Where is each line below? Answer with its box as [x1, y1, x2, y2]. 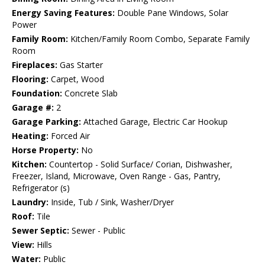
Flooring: [12, 73, 49, 85]
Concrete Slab [62, 88, 118, 99]
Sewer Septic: [12, 225, 69, 237]
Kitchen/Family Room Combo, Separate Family [68, 33, 250, 45]
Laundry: [12, 196, 49, 208]
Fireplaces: [12, 59, 57, 71]
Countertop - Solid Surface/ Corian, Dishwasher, [47, 159, 232, 170]
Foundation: [12, 88, 62, 99]
